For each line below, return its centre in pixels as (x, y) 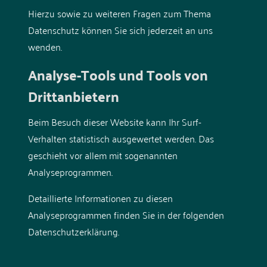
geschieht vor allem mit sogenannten (103, 155)
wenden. (45, 46)
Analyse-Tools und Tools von (118, 74)
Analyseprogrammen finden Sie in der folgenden (126, 214)
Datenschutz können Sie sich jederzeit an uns (120, 30)
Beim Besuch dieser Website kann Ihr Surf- (114, 121)
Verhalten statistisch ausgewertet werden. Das (121, 138)
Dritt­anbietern (73, 96)
